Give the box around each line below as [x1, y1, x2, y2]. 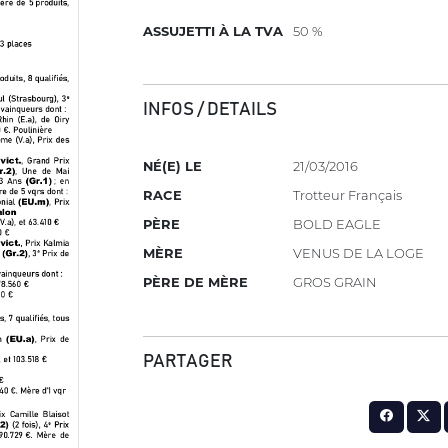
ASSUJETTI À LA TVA [143, 22, 284, 39]
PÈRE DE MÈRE [143, 274, 249, 291]
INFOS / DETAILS [143, 100, 278, 119]
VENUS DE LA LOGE [293, 245, 425, 262]
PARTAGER [143, 352, 234, 371]
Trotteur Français [293, 187, 403, 204]
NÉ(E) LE [143, 158, 203, 175]
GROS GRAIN [293, 274, 378, 291]
